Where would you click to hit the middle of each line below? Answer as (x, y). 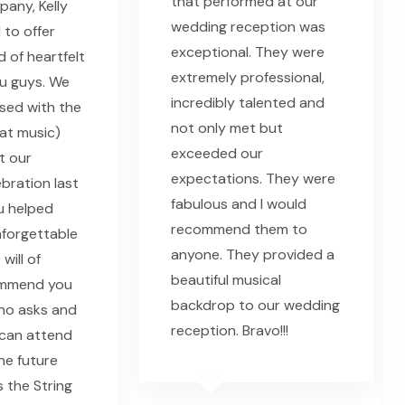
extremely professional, (248, 78)
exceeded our (217, 154)
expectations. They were (253, 179)
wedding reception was (248, 27)
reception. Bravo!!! (230, 331)
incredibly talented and (248, 103)
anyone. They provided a (253, 255)
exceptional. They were (248, 52)
